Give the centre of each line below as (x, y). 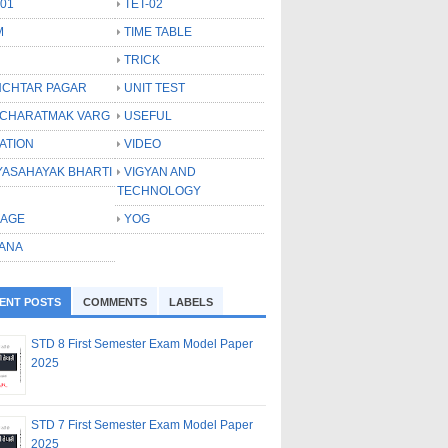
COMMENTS (115, 301)
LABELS (191, 301)
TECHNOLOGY (159, 190)
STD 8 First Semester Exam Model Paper (142, 343)
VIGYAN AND (160, 171)
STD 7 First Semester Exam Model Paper (142, 424)
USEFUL (148, 115)
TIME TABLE (158, 31)
